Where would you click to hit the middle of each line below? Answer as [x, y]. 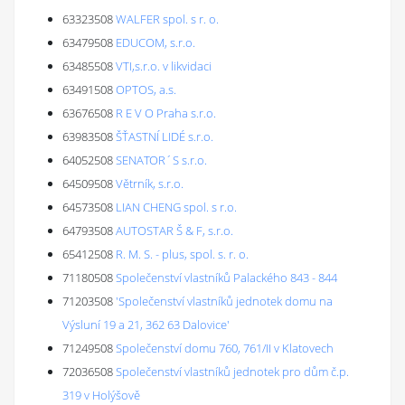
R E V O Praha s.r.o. [166, 113]
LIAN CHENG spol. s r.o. [176, 207]
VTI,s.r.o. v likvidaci [164, 66]
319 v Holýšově [101, 395]
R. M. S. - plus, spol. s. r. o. [182, 254]
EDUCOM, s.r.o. [155, 42]
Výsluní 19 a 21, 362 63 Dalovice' [146, 325]
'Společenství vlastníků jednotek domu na [224, 301]
